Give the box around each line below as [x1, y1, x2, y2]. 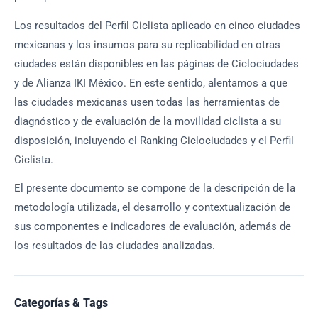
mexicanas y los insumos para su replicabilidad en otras [14, 38, 280, 51]
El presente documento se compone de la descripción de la [14, 182, 295, 195]
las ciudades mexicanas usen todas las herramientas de [14, 95, 280, 109]
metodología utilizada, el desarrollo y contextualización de [14, 201, 290, 214]
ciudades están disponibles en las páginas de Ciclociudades [14, 57, 299, 70]
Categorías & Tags [14, 296, 108, 310]
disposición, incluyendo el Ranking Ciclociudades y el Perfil [14, 133, 294, 147]
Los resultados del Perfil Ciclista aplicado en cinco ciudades [14, 18, 300, 32]
